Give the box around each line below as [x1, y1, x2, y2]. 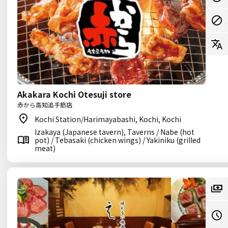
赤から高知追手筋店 [17, 100, 72, 109]
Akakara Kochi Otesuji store [17, 88, 131, 100]
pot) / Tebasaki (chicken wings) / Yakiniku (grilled [35, 135, 201, 145]
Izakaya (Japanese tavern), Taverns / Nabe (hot [35, 127, 194, 137]
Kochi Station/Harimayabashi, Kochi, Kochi [35, 114, 181, 124]
